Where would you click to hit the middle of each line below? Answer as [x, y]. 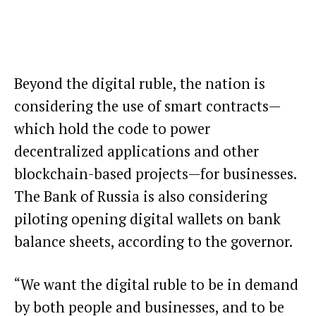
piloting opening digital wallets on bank [147, 219]
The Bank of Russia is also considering [141, 197]
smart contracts [217, 107]
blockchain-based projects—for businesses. [155, 174]
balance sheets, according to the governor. [155, 242]
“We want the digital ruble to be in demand [156, 284]
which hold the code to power [112, 129]
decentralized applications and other [136, 152]
